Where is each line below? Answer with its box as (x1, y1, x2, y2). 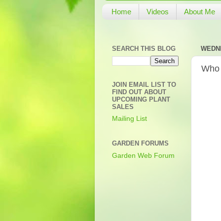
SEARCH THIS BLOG (112, 45, 176, 53)
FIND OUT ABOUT (112, 88, 166, 96)
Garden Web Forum (112, 151, 175, 159)
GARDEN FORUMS (112, 139, 169, 147)
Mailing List (112, 115, 147, 123)
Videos (146, 7, 169, 16)
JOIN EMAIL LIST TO (112, 80, 176, 88)
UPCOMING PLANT (112, 95, 170, 103)
